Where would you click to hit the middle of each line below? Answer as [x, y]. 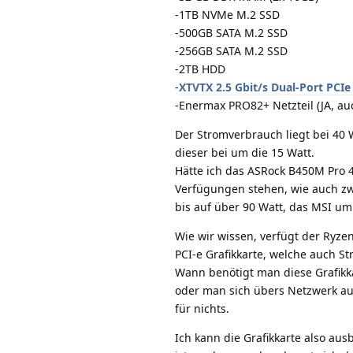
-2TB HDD [200, 69]
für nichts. [202, 308]
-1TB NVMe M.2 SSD [227, 14]
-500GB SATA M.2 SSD [231, 32]
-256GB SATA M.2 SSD [231, 50]
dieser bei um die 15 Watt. [245, 152]
